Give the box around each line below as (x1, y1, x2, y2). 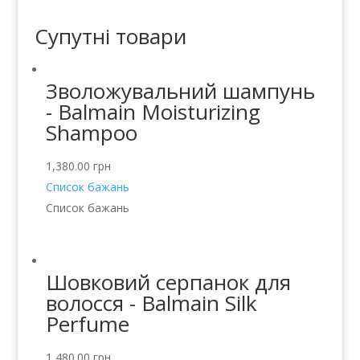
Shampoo (45, 117, 137, 147)
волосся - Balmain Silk (45, 288, 257, 318)
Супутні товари (34, 21, 186, 51)
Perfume (45, 309, 129, 339)
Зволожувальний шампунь (45, 76, 315, 105)
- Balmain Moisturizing (45, 96, 260, 126)
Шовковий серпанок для (45, 268, 291, 297)
